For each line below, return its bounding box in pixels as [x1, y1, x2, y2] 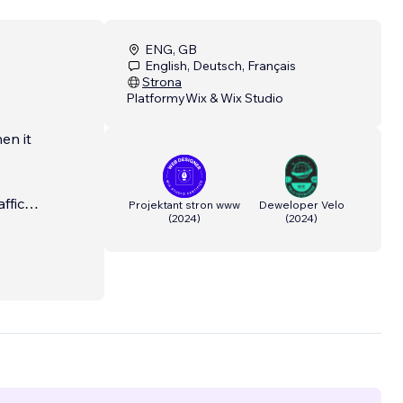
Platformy [126, 90, 185, 107]
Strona [142, 74, 182, 91]
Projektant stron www [129, 198, 240, 212]
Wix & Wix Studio [185, 90, 283, 107]
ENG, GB [145, 41, 197, 58]
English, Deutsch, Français [145, 58, 296, 75]
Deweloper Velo [258, 198, 345, 212]
